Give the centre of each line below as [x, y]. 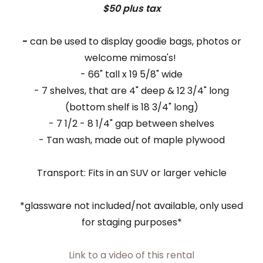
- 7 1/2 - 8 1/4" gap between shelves [131, 124]
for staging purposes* [131, 222]
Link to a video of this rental [131, 255]
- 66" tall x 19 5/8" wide [131, 74]
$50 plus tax [131, 9]
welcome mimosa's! [131, 58]
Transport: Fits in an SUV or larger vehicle [131, 173]
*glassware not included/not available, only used [131, 206]
